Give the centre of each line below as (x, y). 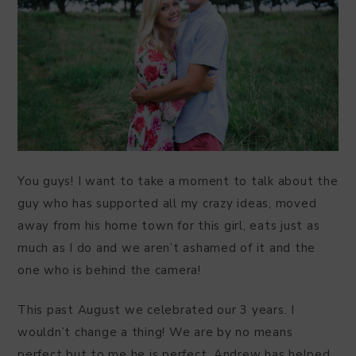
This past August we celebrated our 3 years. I (156, 310)
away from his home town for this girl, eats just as (169, 225)
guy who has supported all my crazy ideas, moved (167, 203)
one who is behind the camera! (109, 270)
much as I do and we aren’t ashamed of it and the (166, 248)
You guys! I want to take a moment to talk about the (178, 181)
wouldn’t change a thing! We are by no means (155, 332)
